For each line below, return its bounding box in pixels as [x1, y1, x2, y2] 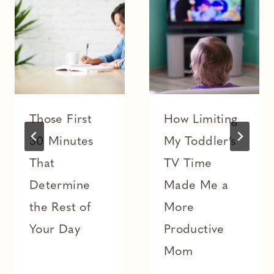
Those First [29, 114, 92, 127]
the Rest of [29, 202, 91, 215]
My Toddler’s [164, 136, 236, 149]
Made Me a [164, 180, 229, 193]
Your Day [29, 224, 80, 237]
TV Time [164, 158, 212, 171]
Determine [29, 180, 91, 193]
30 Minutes [29, 136, 94, 149]
